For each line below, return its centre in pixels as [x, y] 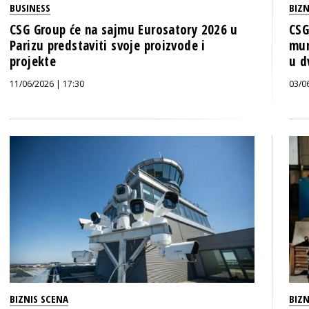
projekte [33, 61]
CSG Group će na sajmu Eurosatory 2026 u [124, 30]
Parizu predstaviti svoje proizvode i [108, 46]
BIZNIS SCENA [39, 299]
